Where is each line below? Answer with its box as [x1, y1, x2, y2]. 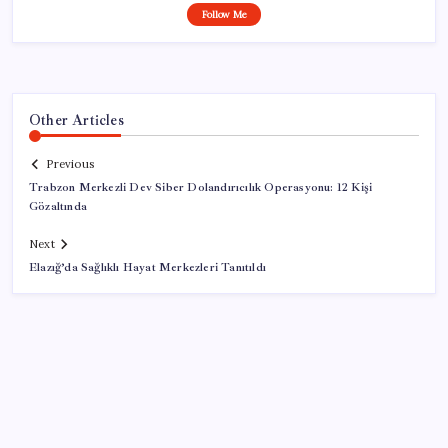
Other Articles [29, 110, 124, 129]
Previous [46, 157, 94, 172]
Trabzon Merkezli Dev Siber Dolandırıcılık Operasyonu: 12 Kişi [29, 180, 373, 196]
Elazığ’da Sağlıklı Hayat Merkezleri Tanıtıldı [29, 260, 266, 276]
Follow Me [201, 7, 247, 21]
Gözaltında [29, 199, 88, 215]
